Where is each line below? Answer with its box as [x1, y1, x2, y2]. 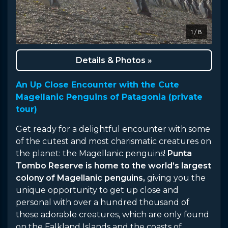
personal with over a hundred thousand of [16, 197, 189, 208]
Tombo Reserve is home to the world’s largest [16, 161, 211, 171]
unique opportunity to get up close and [16, 185, 179, 195]
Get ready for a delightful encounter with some [16, 124, 210, 134]
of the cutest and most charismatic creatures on [16, 136, 211, 147]
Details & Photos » [76, 55, 152, 66]
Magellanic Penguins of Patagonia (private [16, 92, 203, 102]
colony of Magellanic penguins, [16, 173, 145, 183]
